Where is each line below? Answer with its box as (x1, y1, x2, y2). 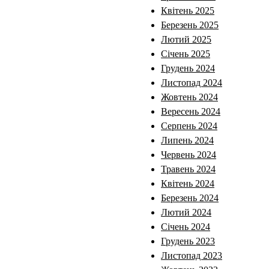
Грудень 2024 (161, 62, 215, 73)
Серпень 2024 (161, 120, 217, 131)
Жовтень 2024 (161, 91, 218, 102)
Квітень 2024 (161, 178, 214, 189)
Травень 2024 (161, 163, 216, 174)
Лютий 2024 (161, 207, 211, 217)
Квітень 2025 (161, 5, 214, 16)
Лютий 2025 (161, 34, 211, 44)
